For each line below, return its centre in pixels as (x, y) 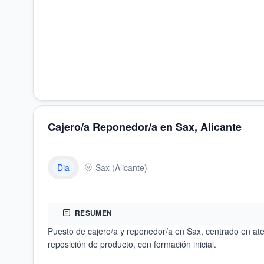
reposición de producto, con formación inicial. (132, 244)
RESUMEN (94, 213)
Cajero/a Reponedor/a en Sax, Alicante (145, 127)
